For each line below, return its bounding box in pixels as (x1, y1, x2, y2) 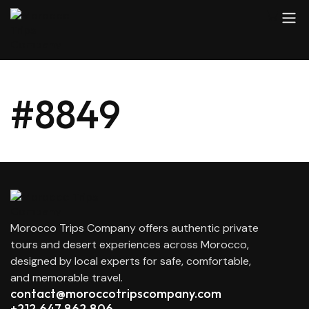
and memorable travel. (10, 270, 123, 285)
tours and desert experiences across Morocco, (10, 237, 249, 252)
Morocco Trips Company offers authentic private (10, 221, 259, 235)
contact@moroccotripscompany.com (10, 286, 221, 301)
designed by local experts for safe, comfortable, (10, 254, 251, 268)
